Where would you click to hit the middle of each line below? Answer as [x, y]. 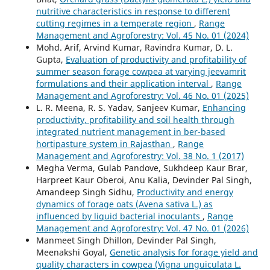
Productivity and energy [185, 192]
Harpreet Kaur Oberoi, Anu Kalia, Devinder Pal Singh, [144, 180]
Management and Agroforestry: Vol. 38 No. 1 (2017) [140, 156]
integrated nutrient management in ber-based [130, 132]
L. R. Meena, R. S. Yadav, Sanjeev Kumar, [119, 108]
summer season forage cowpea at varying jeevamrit [141, 72]
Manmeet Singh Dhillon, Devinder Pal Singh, [126, 240]
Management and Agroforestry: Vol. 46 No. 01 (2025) [142, 96]
